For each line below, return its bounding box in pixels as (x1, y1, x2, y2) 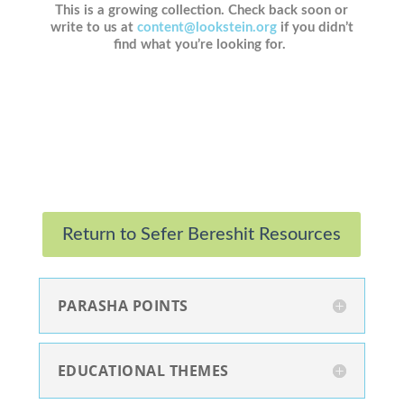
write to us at (50, 20, 137, 34)
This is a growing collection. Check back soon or (55, 3, 349, 17)
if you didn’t (276, 20, 353, 34)
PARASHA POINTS (57, 296, 188, 317)
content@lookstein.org (136, 20, 277, 34)
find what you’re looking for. (114, 37, 290, 51)
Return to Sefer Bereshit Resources (62, 225, 342, 244)
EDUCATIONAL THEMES (57, 361, 229, 381)
